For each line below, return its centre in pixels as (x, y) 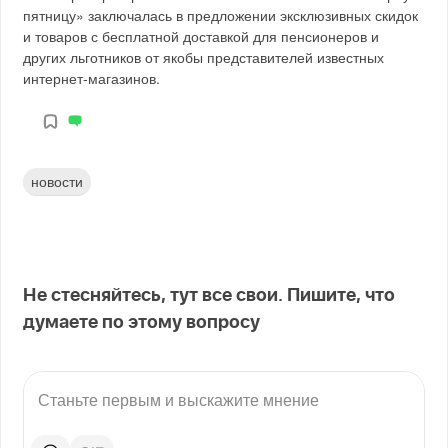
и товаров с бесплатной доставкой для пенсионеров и (201, 35)
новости (57, 181)
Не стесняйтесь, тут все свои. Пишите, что (209, 296)
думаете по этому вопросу (142, 323)
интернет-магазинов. (92, 77)
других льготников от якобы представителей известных (204, 56)
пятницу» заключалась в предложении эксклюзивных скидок (221, 14)
